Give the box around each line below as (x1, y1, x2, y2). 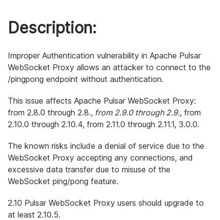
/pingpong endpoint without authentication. (8, 74, 164, 84)
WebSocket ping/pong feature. (8, 176, 118, 187)
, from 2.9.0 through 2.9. (91, 108, 180, 118)
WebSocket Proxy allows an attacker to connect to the (8, 62, 211, 73)
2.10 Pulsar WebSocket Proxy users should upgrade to (8, 198, 204, 208)
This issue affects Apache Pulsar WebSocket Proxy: (8, 96, 196, 106)
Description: (8, 18, 96, 38)
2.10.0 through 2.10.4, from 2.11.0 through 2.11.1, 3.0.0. (8, 119, 199, 130)
